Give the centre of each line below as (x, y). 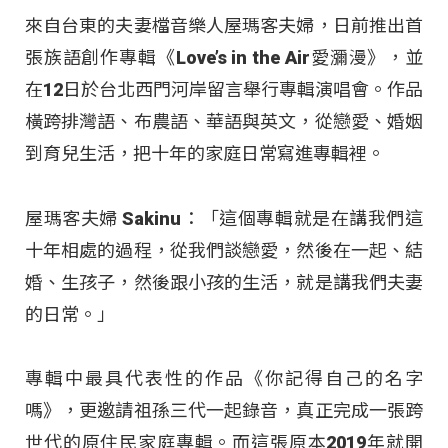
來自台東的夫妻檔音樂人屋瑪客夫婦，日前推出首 (224, 26)
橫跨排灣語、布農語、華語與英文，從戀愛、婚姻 (224, 122)
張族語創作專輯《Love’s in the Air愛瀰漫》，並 (224, 58)
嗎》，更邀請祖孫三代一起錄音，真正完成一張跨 (224, 411)
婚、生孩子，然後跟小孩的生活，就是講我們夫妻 (224, 282)
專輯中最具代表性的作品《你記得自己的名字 (224, 379)
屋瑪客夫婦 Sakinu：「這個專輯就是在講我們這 (224, 218)
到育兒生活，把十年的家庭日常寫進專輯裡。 (205, 154)
